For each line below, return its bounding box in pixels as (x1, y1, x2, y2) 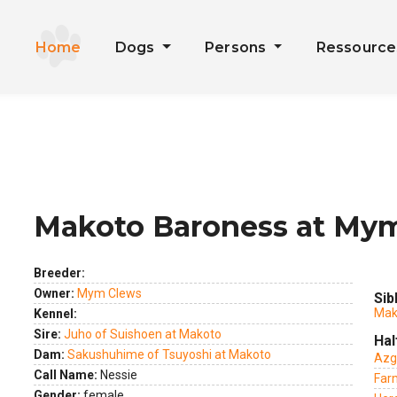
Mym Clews (77, 286, 142, 300)
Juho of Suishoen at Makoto (64, 327, 222, 341)
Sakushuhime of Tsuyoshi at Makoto (67, 347, 271, 362)
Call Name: (34, 368, 97, 382)
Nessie (97, 368, 137, 382)
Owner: (34, 286, 74, 300)
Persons (204, 39, 270, 56)
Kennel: (34, 307, 77, 321)
